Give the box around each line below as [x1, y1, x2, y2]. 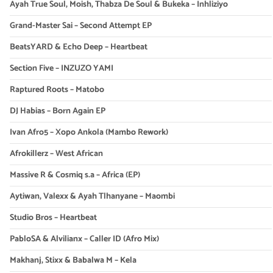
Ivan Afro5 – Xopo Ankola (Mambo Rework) [9, 126, 168, 140]
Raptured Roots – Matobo [9, 83, 104, 97]
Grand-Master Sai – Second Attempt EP [9, 19, 152, 34]
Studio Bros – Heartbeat [9, 211, 97, 225]
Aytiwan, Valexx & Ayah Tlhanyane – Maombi [9, 190, 175, 204]
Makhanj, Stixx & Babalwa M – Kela [9, 253, 136, 268]
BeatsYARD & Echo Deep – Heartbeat [9, 40, 147, 55]
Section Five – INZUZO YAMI [9, 62, 113, 76]
